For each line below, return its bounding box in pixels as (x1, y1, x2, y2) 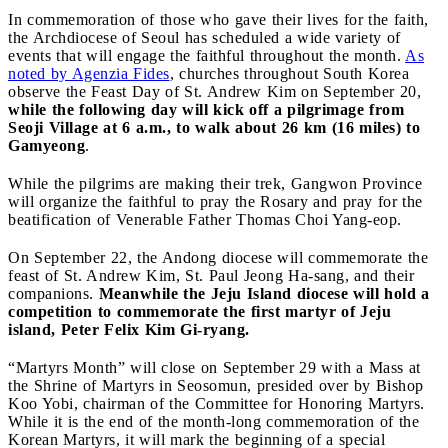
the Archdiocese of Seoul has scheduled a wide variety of (8, 28, 401, 46)
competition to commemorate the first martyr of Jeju (8, 302, 391, 320)
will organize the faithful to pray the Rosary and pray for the (8, 192, 423, 210)
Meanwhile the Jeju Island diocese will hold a (98, 284, 430, 302)
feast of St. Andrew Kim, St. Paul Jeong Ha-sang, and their (8, 266, 414, 284)
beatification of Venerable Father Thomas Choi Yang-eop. (8, 210, 402, 228)
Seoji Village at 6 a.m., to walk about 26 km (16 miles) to (8, 118, 420, 136)
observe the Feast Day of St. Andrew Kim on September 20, (8, 82, 421, 100)
